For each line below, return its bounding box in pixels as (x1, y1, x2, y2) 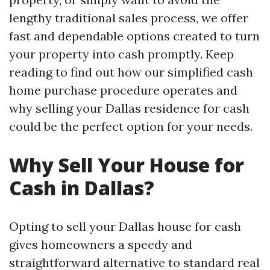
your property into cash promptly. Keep (9, 46, 234, 61)
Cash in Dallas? (9, 175, 154, 201)
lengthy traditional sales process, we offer (9, 10, 248, 25)
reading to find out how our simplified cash (9, 64, 253, 80)
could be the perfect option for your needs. (9, 119, 253, 134)
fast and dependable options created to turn (9, 28, 260, 43)
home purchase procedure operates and (9, 83, 237, 98)
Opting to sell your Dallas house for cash (9, 219, 241, 234)
